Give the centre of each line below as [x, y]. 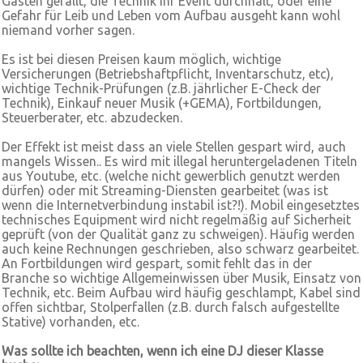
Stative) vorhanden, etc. [70, 322]
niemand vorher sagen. [68, 30]
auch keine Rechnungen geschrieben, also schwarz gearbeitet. [180, 249]
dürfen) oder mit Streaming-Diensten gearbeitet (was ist [165, 190]
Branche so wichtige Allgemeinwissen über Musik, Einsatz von [181, 278]
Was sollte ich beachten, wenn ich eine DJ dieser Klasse [162, 351]
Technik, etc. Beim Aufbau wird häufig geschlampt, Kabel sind [181, 293]
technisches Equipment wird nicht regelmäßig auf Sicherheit [176, 220]
